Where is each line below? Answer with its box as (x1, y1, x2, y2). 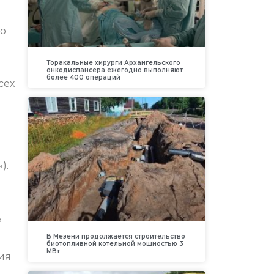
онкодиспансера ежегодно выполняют (46, 65, 183, 74)
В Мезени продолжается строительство (46, 232, 185, 241)
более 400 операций (46, 73, 120, 81)
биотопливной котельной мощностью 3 (46, 240, 183, 248)
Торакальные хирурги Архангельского (46, 58, 180, 67)
